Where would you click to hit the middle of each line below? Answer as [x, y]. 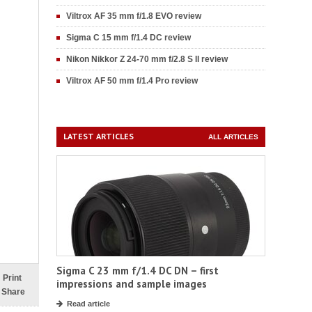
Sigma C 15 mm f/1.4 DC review [128, 38]
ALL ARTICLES [233, 137]
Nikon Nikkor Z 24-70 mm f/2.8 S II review [147, 59]
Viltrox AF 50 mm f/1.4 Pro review [132, 81]
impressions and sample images [132, 284]
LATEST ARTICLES [99, 136]
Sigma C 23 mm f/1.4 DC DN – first [138, 271]
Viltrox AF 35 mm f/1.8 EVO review [134, 16]
